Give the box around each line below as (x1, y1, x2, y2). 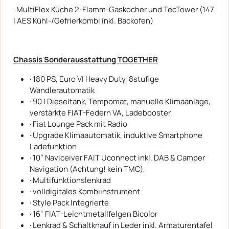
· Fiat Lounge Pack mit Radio (30, 118, 127, 129)
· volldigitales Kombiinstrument (30, 186, 140, 197)
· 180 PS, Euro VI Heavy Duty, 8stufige (30, 73, 159, 84)
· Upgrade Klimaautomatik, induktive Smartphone (30, 129, 202, 141)
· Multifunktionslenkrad (30, 174, 111, 186)
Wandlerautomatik (30, 84, 95, 96)
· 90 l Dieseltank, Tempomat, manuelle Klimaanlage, (30, 96, 211, 107)
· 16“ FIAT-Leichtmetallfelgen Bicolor (30, 208, 157, 219)
